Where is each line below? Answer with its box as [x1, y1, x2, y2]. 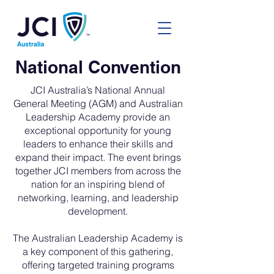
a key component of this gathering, [23, 245, 173, 257]
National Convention [15, 57, 181, 77]
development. [68, 205, 128, 217]
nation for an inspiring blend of [31, 178, 165, 190]
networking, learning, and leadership [17, 191, 179, 204]
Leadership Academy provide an [26, 111, 170, 123]
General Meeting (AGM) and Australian [13, 97, 183, 109]
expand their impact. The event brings [15, 151, 181, 163]
